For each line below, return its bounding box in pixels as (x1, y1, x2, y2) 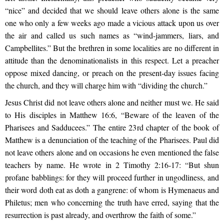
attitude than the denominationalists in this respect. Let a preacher (5, 54, 219, 65)
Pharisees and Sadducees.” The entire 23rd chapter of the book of (5, 121, 219, 132)
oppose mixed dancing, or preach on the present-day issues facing (5, 67, 219, 78)
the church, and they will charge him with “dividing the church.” (5, 79, 207, 90)
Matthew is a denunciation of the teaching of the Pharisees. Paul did (5, 134, 219, 145)
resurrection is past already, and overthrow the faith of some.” (5, 209, 196, 220)
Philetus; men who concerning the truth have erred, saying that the (5, 196, 219, 207)
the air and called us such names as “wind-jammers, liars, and (5, 29, 219, 40)
